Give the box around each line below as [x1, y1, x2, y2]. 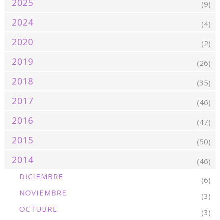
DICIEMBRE [19, 171, 63, 182]
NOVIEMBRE [19, 188, 67, 198]
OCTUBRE [19, 204, 57, 214]
